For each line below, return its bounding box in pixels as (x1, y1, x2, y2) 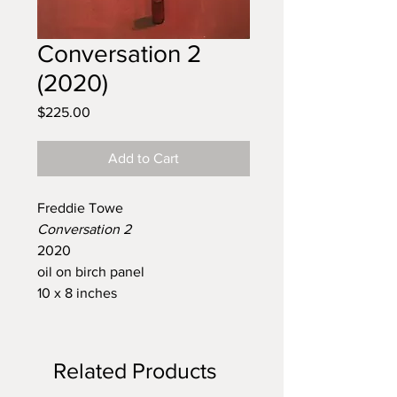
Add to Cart (108, 151, 179, 166)
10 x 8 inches (37, 285, 117, 300)
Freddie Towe (37, 200, 123, 215)
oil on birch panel (37, 264, 144, 279)
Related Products (53, 358, 217, 383)
